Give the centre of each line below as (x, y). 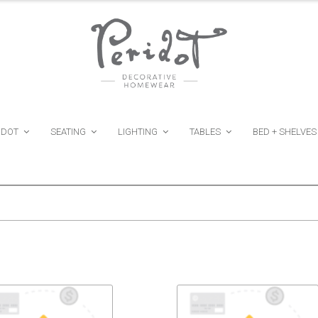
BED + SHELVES (285, 132)
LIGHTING (138, 132)
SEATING (68, 132)
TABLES (205, 132)
